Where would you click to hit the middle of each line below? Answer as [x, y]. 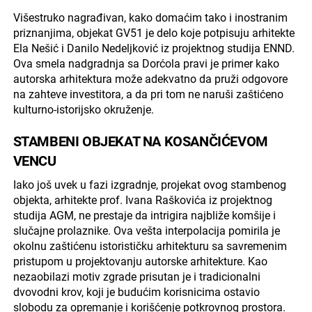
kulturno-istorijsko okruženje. [83, 109]
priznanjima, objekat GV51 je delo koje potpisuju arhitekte [154, 33]
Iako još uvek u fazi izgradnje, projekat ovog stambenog [149, 185]
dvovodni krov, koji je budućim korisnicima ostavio [136, 292]
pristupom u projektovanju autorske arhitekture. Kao [140, 261]
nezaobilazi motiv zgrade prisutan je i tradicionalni [136, 276]
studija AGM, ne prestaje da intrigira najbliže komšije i [144, 215]
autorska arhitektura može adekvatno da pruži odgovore [150, 79]
